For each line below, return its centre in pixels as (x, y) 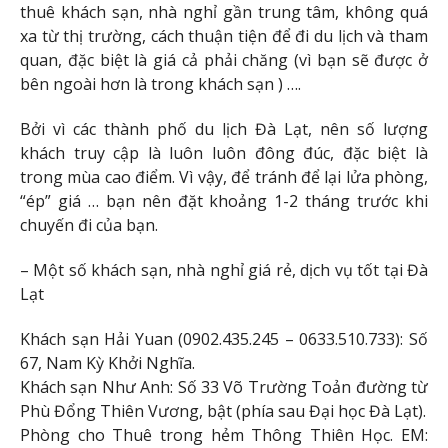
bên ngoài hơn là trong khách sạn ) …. (160, 84)
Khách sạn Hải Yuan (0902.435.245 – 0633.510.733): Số (224, 338)
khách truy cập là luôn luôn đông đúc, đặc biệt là (224, 153)
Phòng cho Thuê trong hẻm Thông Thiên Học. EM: (224, 434)
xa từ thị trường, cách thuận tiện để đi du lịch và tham (224, 36)
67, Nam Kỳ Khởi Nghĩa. (107, 362)
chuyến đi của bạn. (89, 225)
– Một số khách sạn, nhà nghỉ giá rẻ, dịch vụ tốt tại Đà (224, 270)
